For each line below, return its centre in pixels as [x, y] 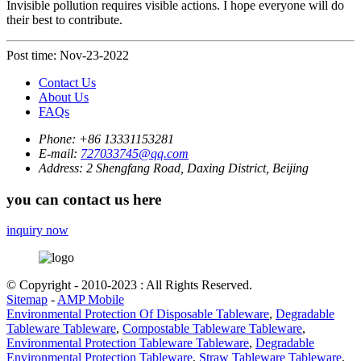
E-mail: [60, 153]
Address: [62, 168]
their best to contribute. [64, 19]
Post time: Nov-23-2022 [68, 55]
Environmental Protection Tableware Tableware [128, 343]
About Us [64, 97]
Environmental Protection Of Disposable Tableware [138, 314]
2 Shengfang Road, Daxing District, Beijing [197, 168]
